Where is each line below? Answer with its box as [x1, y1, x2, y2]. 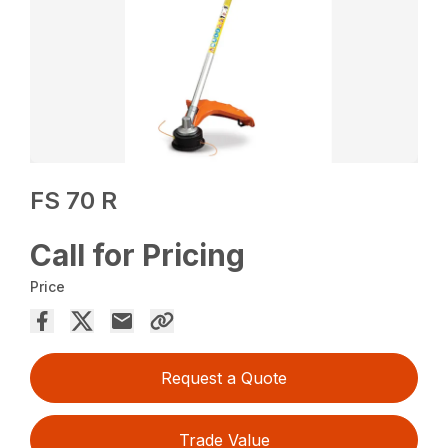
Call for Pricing [30, 237, 246, 274]
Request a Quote [161, 368, 287, 389]
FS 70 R [30, 186, 118, 216]
